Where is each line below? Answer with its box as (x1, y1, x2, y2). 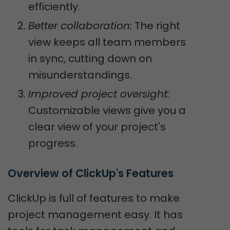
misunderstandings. (28, 68, 132, 82)
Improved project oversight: (28, 87, 169, 101)
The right (132, 18, 180, 33)
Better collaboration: (28, 18, 132, 33)
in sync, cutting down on (28, 51, 152, 66)
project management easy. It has (8, 207, 183, 222)
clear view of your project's (28, 120, 166, 134)
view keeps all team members (28, 35, 186, 49)
